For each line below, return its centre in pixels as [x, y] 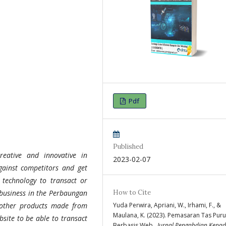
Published [128, 146]
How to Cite [132, 192]
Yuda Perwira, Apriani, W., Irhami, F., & [167, 205]
